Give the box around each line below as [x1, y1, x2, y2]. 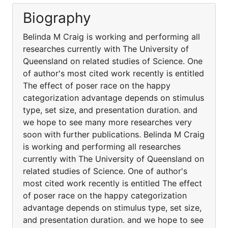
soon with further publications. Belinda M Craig [23, 129, 205, 139]
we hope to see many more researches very [23, 117, 192, 127]
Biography [23, 9, 91, 26]
